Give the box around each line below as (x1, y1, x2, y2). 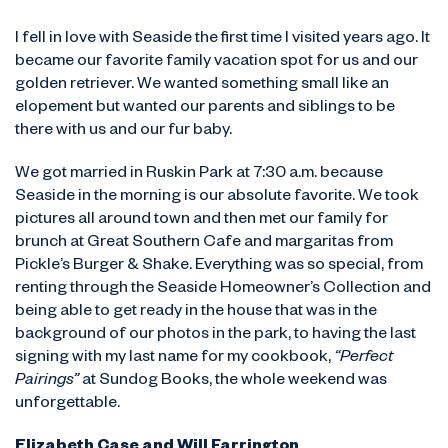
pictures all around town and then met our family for (15, 212, 388, 230)
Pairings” (15, 373, 79, 391)
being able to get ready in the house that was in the (15, 304, 377, 322)
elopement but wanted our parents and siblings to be (15, 100, 395, 118)
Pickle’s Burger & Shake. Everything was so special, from (15, 258, 423, 276)
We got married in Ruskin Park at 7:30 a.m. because (15, 166, 383, 184)
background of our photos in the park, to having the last (15, 327, 416, 345)
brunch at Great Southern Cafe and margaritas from (15, 235, 393, 253)
